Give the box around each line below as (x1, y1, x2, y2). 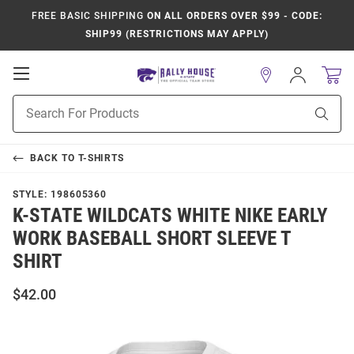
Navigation (28, 96, 100, 112)
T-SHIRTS (77, 153, 125, 164)
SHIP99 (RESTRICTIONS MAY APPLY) (85, 28, 269, 40)
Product (13, 96, 52, 109)
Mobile (28, 81, 75, 96)
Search (13, 113, 47, 126)
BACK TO (29, 153, 78, 164)
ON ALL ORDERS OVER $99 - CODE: (143, 10, 322, 21)
